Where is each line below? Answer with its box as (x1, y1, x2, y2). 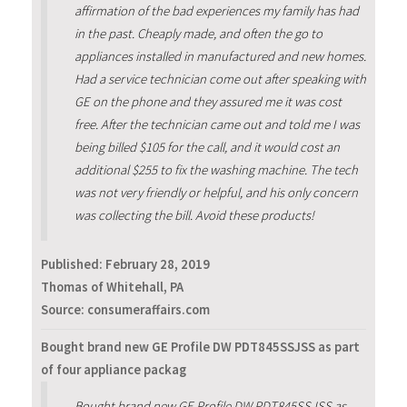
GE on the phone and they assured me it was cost (74, 94, 342, 110)
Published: (41, 256, 105, 273)
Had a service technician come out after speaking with (74, 71, 366, 87)
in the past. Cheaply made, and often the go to (74, 25, 323, 42)
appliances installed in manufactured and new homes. (74, 48, 366, 65)
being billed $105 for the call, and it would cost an (74, 139, 340, 155)
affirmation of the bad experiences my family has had (74, 3, 359, 19)
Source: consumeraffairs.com (41, 302, 210, 319)
